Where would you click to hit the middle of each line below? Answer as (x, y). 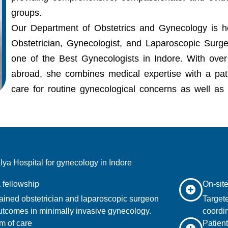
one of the (35, 59)
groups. (27, 13)
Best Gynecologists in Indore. (121, 59)
